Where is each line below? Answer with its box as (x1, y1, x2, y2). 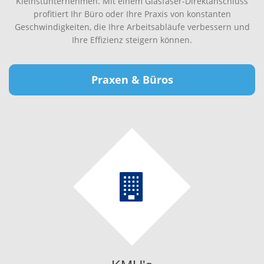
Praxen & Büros (91, 72, 173, 87)
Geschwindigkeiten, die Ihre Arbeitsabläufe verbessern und (14, 21, 250, 32)
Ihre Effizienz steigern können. (72, 34, 192, 45)
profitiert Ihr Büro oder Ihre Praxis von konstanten (33, 8, 231, 19)
